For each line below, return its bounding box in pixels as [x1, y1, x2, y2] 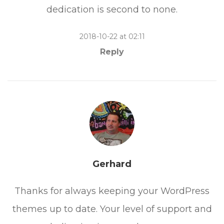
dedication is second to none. [46, 3, 177, 15]
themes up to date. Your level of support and [12, 203, 212, 214]
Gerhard [92, 158, 131, 169]
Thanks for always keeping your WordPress [14, 185, 209, 196]
